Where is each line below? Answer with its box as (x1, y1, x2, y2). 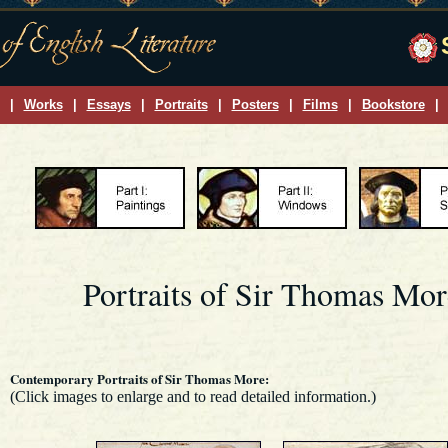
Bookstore (361, 97, 425, 112)
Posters (231, 97, 279, 112)
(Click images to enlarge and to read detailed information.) (9, 388, 376, 405)
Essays (86, 97, 131, 112)
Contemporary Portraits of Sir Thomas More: (9, 369, 269, 388)
